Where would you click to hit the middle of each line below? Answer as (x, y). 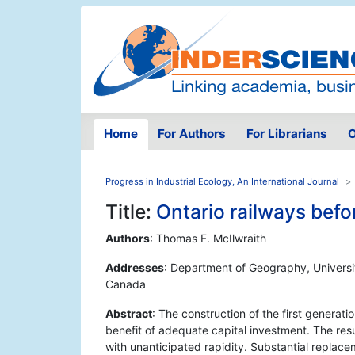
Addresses (135, 268)
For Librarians (286, 134)
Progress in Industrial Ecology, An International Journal (222, 182)
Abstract (129, 314)
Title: (131, 212)
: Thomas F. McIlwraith (208, 239)
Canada (126, 284)
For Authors (192, 134)
